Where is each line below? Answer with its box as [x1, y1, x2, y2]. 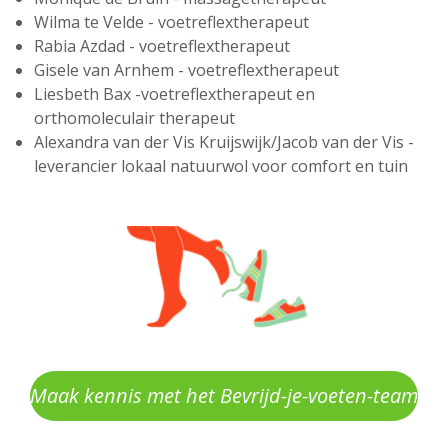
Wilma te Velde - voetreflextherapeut [34, 10, 309, 33]
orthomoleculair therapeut [34, 106, 235, 129]
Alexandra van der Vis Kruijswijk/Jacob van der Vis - [34, 130, 414, 153]
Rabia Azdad [34, 34, 129, 57]
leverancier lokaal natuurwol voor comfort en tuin [34, 154, 408, 177]
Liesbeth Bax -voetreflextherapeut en [34, 82, 315, 105]
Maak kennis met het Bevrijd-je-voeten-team [30, 381, 418, 409]
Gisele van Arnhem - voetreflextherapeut [34, 58, 339, 81]
